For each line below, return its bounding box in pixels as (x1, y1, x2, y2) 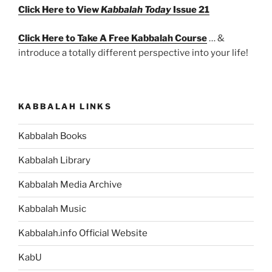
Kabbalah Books (18, 131, 87, 142)
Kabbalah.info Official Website (18, 228, 148, 239)
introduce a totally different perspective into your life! (18, 47, 248, 58)
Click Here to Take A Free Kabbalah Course (18, 32, 207, 44)
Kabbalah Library (18, 155, 90, 166)
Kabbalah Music (18, 203, 86, 215)
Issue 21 (171, 4, 209, 16)
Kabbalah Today (101, 4, 171, 16)
